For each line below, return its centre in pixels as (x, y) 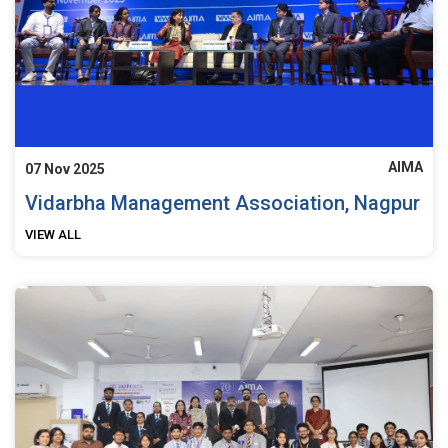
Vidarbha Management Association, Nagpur (222, 202)
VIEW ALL (53, 234)
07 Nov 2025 (65, 168)
